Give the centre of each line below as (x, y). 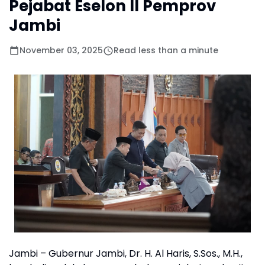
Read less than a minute (166, 50)
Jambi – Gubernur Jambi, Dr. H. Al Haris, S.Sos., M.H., (126, 253)
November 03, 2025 (61, 50)
